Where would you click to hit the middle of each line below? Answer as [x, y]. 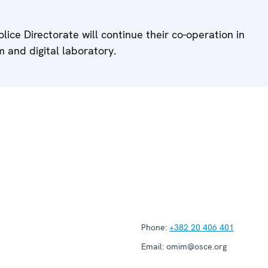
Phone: [154, 227]
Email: [153, 246]
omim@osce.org [195, 246]
